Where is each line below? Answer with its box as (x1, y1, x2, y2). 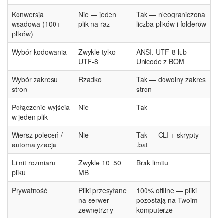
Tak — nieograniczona (136, 9, 205, 19)
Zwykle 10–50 (78, 158, 121, 168)
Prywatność (12, 185, 47, 196)
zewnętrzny (78, 205, 113, 215)
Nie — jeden (78, 9, 116, 19)
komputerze (136, 205, 173, 215)
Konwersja (12, 9, 44, 19)
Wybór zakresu (12, 74, 58, 85)
